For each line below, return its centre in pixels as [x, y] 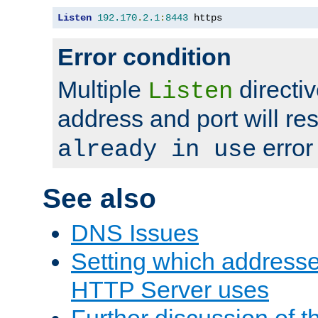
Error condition [144, 56]
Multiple [103, 89]
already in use [157, 149]
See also [99, 198]
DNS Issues [135, 233]
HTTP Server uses [170, 290]
